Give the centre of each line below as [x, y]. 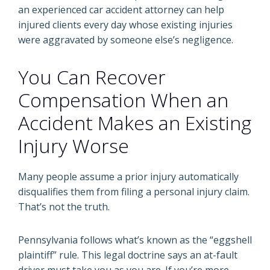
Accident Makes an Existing [135, 123]
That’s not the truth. [64, 207]
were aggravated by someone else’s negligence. [126, 40]
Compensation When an [123, 100]
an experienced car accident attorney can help [121, 10]
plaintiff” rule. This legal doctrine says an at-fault [128, 255]
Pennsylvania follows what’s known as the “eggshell [135, 240]
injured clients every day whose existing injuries [125, 25]
